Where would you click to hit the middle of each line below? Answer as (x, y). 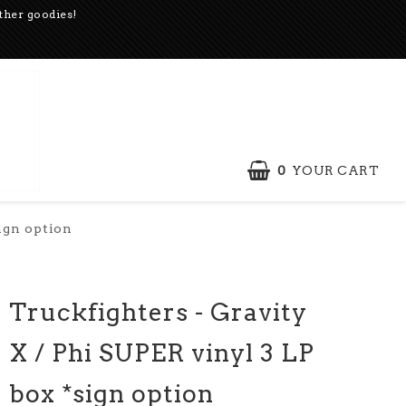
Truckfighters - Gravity (159, 312)
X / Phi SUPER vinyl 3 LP (162, 353)
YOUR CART (335, 170)
